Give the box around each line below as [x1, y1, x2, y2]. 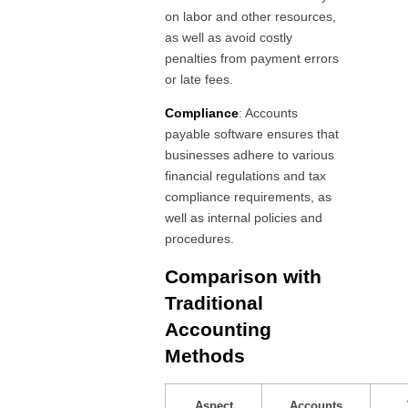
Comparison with [165, 265, 322, 287]
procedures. [165, 231, 235, 247]
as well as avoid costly [165, 29, 293, 45]
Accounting [165, 318, 272, 340]
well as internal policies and [165, 210, 323, 226]
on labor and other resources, [165, 8, 337, 24]
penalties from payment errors [165, 50, 340, 66]
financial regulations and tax [165, 168, 327, 184]
